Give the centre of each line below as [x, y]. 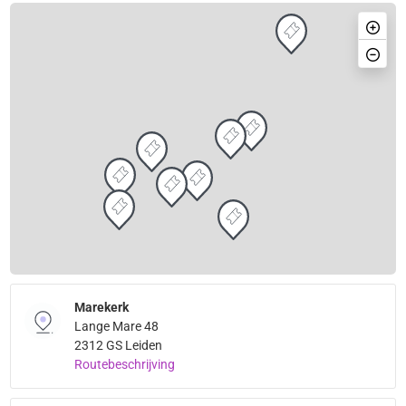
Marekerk [102, 308]
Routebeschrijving [125, 365]
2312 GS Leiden [119, 346]
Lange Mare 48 [117, 327]
